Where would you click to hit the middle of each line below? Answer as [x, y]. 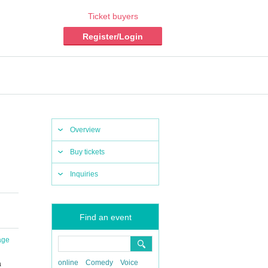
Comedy [99, 263]
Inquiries [84, 174]
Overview [85, 130]
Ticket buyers [113, 16]
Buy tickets [87, 152]
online [68, 263]
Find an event [105, 217]
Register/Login [113, 36]
